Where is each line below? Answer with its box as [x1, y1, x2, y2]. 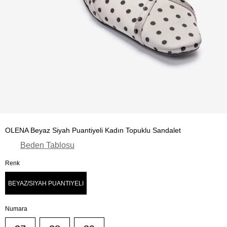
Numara [5, 205, 27, 212]
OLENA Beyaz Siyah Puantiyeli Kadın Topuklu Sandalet [5, 126, 181, 134]
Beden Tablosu [20, 141, 74, 149]
